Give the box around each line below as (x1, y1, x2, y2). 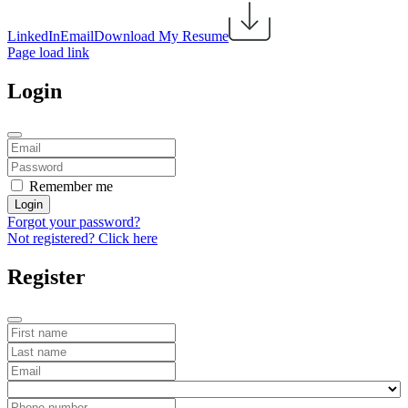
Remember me (29, 178, 113, 194)
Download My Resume (94, 27, 229, 44)
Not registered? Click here (7, 229, 158, 246)
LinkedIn (7, 27, 60, 44)
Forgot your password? (7, 213, 140, 229)
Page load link (7, 44, 89, 60)
